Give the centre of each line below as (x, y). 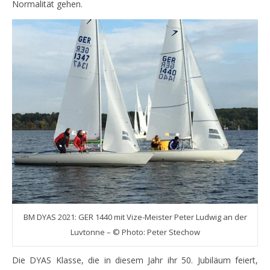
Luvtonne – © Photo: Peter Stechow (135, 232)
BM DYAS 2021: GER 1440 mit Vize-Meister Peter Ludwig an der (135, 217)
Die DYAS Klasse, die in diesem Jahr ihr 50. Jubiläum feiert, (135, 260)
